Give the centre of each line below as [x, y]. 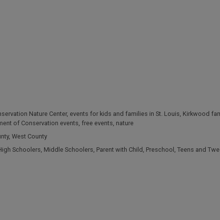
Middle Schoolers [68, 150]
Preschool [160, 150]
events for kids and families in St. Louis [124, 114]
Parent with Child [119, 150]
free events [97, 123]
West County [29, 136]
